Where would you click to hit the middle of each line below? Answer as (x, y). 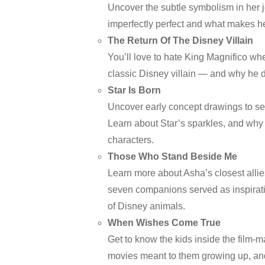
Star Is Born (134, 90)
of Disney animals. (146, 206)
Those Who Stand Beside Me (172, 156)
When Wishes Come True (164, 223)
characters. (131, 140)
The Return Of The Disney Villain (180, 41)
